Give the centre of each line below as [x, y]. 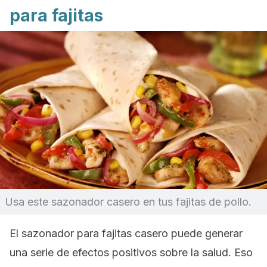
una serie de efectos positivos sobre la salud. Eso [131, 252]
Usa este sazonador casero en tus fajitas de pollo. [128, 202]
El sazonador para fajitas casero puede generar [126, 233]
